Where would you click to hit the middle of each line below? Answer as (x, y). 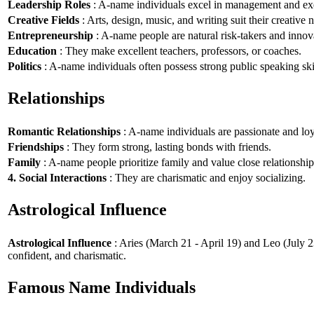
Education (32, 50)
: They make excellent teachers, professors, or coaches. (179, 50)
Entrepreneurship (50, 35)
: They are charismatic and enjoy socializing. (206, 177)
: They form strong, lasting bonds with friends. (168, 146)
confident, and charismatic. (67, 255)
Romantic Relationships (64, 131)
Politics (25, 66)
